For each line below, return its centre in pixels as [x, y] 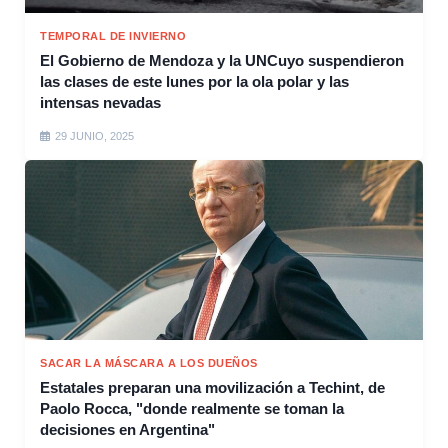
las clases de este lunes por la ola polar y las [194, 81]
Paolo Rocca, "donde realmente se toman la [192, 408]
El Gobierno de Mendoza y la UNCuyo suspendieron [222, 60]
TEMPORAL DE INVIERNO [113, 35]
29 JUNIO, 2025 [94, 135]
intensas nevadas [100, 102]
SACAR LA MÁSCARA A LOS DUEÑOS [149, 362]
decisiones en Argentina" [127, 429]
